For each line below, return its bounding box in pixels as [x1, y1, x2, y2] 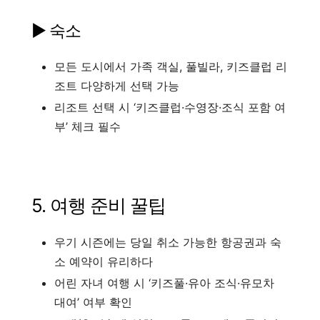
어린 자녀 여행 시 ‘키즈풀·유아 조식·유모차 [54, 275, 274, 290]
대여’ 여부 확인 [54, 294, 132, 309]
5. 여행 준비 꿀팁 [31, 194, 166, 216]
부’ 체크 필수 [54, 119, 121, 134]
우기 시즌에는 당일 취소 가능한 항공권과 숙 [54, 234, 281, 249]
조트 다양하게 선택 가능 [54, 78, 179, 93]
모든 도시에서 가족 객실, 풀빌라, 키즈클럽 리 [54, 59, 287, 74]
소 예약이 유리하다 [54, 254, 153, 269]
